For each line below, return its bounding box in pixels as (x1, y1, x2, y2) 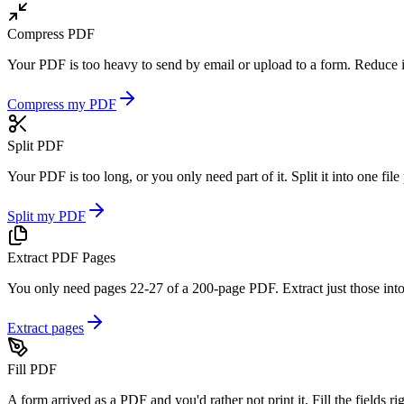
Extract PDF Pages (7, 249, 115, 265)
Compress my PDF (7, 96, 116, 112)
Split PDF (7, 137, 64, 153)
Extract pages (7, 319, 84, 335)
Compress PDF (7, 25, 95, 41)
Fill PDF (7, 361, 57, 377)
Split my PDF (7, 207, 86, 224)
